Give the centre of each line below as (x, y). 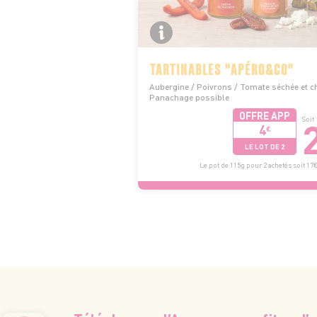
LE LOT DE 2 (265, 146)
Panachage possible (189, 97)
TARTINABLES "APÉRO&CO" (222, 68)
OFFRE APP (265, 115)
